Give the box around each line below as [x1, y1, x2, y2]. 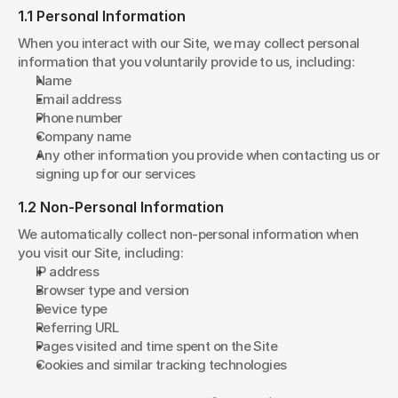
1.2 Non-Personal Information [18, 198, 224, 216]
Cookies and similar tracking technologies [36, 356, 287, 373]
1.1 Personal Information [18, 7, 186, 25]
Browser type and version [36, 282, 189, 298]
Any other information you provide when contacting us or [36, 147, 379, 163]
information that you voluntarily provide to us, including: [18, 53, 355, 70]
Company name [36, 128, 131, 145]
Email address [36, 91, 122, 107]
